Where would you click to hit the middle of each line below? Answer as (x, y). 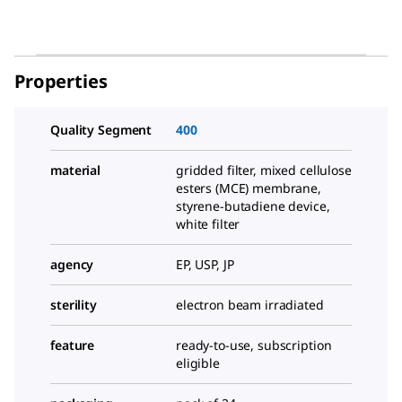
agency (72, 264)
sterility (74, 305)
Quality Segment (101, 130)
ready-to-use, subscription (254, 345)
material (76, 170)
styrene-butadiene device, (253, 206)
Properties (61, 81)
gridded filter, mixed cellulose (264, 170)
